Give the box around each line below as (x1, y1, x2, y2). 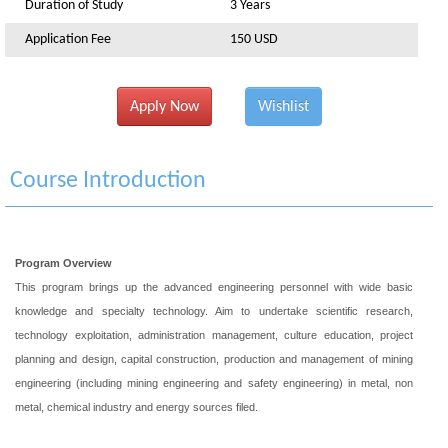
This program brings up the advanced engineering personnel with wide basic (15, 281, 413, 293)
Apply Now (129, 98, 199, 115)
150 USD (230, 32, 278, 47)
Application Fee (25, 32, 111, 47)
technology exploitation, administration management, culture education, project (15, 329, 413, 341)
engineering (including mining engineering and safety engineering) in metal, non (15, 377, 413, 389)
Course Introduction (10, 169, 206, 193)
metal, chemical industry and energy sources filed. (15, 401, 258, 413)
